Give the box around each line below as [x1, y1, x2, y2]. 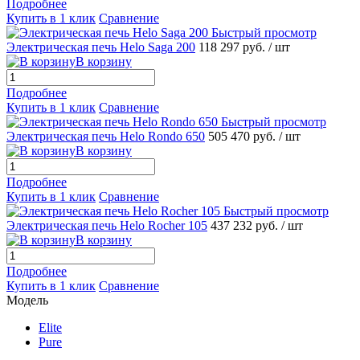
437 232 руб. [211, 218, 281, 232]
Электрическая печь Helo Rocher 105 [6, 218, 207, 232]
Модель [6, 292, 48, 307]
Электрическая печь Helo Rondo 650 [6, 129, 205, 143]
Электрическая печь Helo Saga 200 [6, 39, 195, 54]
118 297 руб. [198, 39, 268, 54]
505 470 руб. [208, 129, 279, 143]
